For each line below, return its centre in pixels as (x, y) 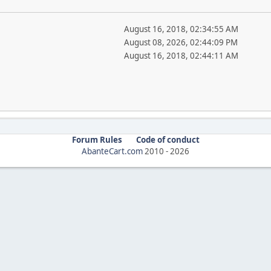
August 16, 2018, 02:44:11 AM (181, 56)
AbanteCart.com (112, 151)
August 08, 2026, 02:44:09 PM (181, 42)
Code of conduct (168, 140)
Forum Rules (97, 140)
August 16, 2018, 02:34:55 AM (181, 29)
